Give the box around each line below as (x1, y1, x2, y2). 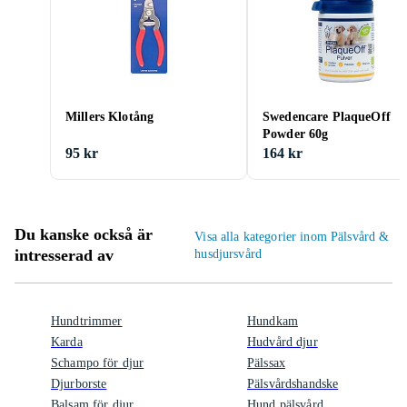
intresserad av (15, 246, 114, 264)
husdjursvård (194, 247, 263, 261)
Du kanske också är (15, 225, 153, 243)
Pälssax (247, 356, 285, 370)
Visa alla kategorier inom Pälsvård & (194, 230, 390, 243)
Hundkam (247, 314, 298, 328)
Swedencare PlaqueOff (263, 110, 391, 124)
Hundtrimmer (51, 314, 123, 328)
